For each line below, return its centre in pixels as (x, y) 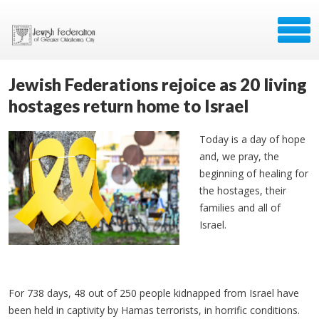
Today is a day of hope (252, 139)
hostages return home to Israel (129, 106)
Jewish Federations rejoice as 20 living (158, 84)
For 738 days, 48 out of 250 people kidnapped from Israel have (154, 293)
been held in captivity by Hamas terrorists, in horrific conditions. (157, 310)
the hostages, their (243, 190)
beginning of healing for (254, 173)
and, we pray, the (239, 156)
